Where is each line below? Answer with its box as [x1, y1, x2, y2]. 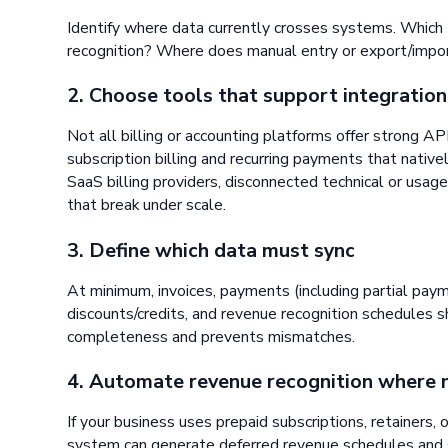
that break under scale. [67, 194, 227, 217]
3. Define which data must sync [67, 236, 356, 264]
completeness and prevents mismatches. [67, 325, 356, 348]
